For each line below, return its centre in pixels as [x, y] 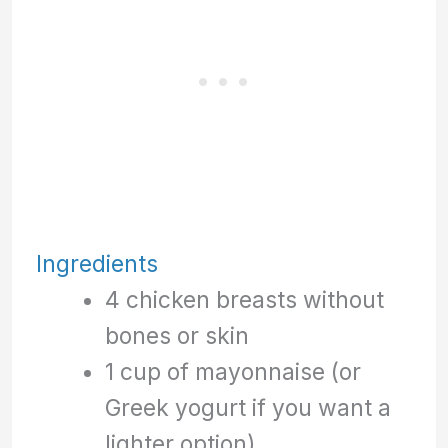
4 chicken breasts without [244, 300]
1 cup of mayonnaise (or [232, 372]
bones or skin [176, 336]
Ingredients [97, 264]
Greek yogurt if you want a [247, 408]
